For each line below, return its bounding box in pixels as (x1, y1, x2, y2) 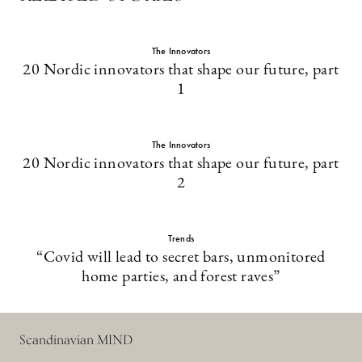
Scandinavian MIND (19, 331, 133, 347)
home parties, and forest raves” (82, 268, 280, 285)
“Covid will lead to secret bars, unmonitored (36, 249, 326, 266)
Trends (167, 231, 195, 245)
